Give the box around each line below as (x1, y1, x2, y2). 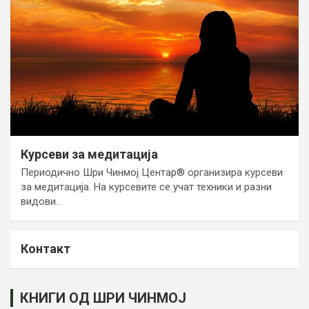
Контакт (21, 241, 70, 256)
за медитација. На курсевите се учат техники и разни (21, 180, 272, 193)
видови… (21, 195, 62, 208)
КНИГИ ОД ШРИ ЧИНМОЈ (20, 289, 186, 306)
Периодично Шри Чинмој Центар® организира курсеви (21, 166, 283, 179)
